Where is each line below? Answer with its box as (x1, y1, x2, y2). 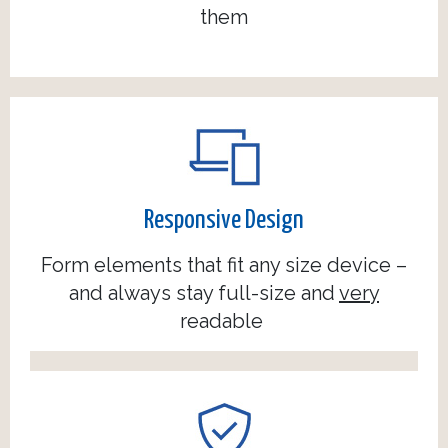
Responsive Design (144, 207, 304, 235)
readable (180, 309, 268, 334)
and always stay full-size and (69, 281, 339, 306)
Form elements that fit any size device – (41, 253, 407, 278)
